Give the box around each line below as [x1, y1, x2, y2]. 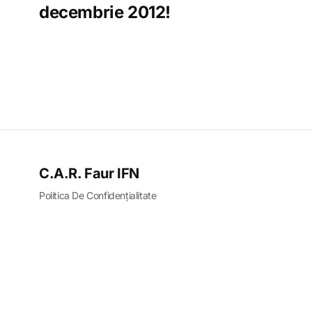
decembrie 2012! [39, 2, 171, 23]
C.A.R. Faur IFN [39, 165, 139, 182]
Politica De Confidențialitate [39, 189, 157, 202]
